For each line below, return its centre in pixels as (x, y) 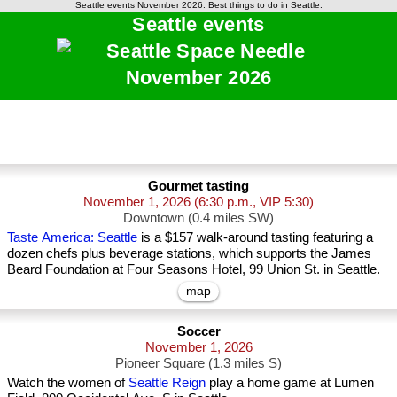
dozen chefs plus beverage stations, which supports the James (189, 253)
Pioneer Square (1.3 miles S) (198, 363)
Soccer (198, 331)
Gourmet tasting (198, 186)
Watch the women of (68, 382)
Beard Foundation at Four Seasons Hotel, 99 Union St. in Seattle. (194, 269)
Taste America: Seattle (72, 237)
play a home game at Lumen (290, 382)
